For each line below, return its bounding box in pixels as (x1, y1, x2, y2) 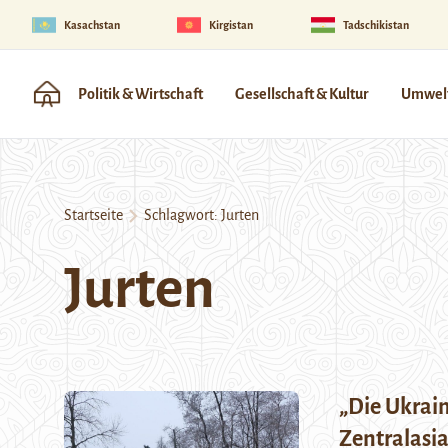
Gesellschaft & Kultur (235, 86, 369, 102)
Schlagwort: (138, 207, 221, 223)
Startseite (64, 207, 123, 223)
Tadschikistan (342, 18, 409, 31)
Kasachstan (64, 18, 120, 31)
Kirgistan (209, 18, 254, 31)
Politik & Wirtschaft (78, 86, 203, 102)
